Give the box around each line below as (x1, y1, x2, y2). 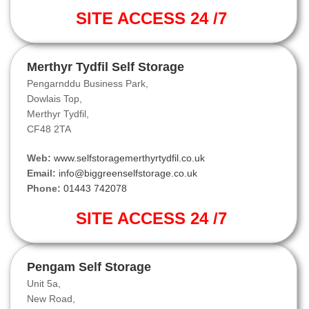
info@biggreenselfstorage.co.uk (59, 168, 197, 179)
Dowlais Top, (27, 93, 82, 105)
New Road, (27, 293, 75, 305)
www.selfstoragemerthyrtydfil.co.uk (54, 152, 205, 164)
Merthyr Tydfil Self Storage (27, 60, 184, 74)
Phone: (27, 183, 61, 195)
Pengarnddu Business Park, (27, 78, 148, 90)
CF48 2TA (27, 123, 71, 135)
